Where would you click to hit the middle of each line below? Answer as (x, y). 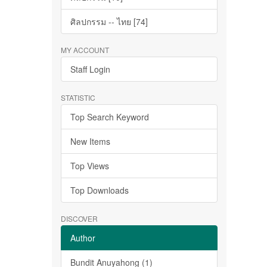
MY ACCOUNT (85, 50)
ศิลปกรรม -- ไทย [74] (109, 21)
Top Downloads (100, 190)
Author (83, 238)
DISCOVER (79, 218)
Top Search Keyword (110, 117)
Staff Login (90, 69)
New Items (90, 141)
